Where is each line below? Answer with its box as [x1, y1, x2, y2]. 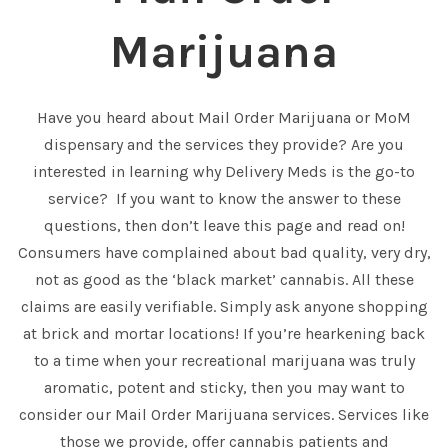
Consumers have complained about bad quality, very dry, [17, 243, 431, 263]
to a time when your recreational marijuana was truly [33, 351, 415, 371]
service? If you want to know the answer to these [47, 189, 401, 209]
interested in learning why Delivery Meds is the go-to [33, 162, 415, 182]
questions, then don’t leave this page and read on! [43, 216, 405, 236]
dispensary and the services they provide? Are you [44, 135, 404, 155]
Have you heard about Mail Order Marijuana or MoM [37, 108, 411, 128]
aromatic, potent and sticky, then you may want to [43, 378, 405, 398]
